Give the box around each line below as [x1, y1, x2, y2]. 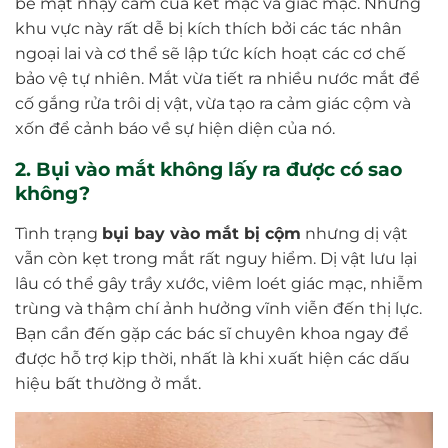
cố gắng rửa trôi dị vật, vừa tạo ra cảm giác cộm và [15, 93, 411, 113]
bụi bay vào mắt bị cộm [102, 223, 301, 243]
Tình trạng [15, 223, 102, 243]
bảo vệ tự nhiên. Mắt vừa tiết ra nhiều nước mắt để [15, 68, 420, 88]
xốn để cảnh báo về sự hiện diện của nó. [15, 118, 335, 138]
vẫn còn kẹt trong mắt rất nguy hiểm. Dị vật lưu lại [15, 248, 417, 268]
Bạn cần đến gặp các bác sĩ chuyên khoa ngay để [15, 323, 409, 343]
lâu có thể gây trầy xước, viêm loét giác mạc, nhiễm [15, 273, 423, 293]
